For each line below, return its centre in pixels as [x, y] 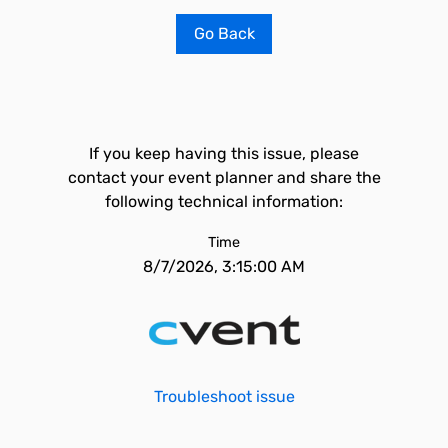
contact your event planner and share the [224, 177]
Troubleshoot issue [224, 396]
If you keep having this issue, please [224, 153]
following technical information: [224, 201]
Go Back [224, 33]
